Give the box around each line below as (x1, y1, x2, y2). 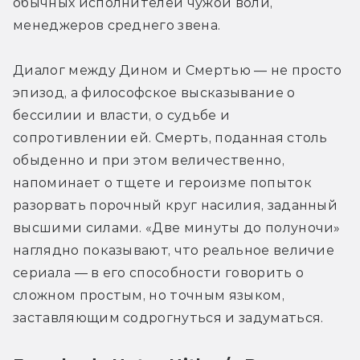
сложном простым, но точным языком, (13, 287, 284, 303)
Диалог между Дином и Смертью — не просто (13, 62, 342, 78)
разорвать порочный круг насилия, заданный (13, 197, 338, 213)
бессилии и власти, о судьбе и (13, 107, 231, 123)
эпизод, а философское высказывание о (13, 84, 296, 100)
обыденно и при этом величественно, (13, 152, 284, 168)
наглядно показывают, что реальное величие (13, 242, 335, 258)
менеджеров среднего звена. (13, 17, 221, 33)
